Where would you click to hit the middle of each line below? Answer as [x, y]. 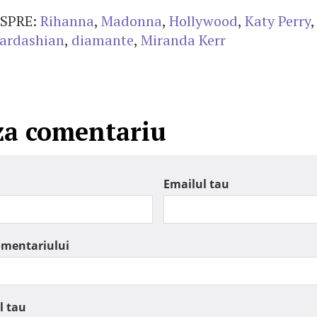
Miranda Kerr [183, 40]
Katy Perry [278, 21]
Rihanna [67, 21]
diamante [103, 40]
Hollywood [203, 21]
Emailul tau [196, 184]
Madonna [132, 21]
